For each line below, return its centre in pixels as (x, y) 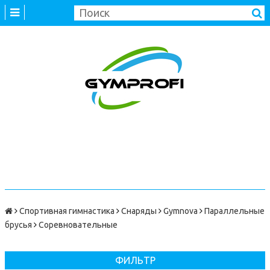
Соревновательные (78, 225)
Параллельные (234, 211)
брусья (18, 225)
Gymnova (181, 211)
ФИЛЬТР (135, 260)
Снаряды (139, 211)
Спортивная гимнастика (67, 211)
